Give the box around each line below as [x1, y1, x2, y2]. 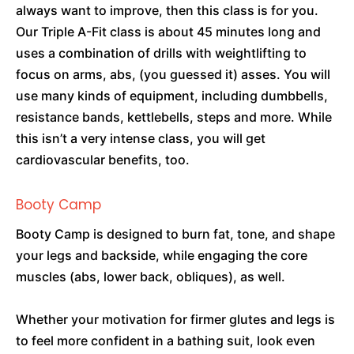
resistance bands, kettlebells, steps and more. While [16, 109, 332, 125]
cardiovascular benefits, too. [16, 152, 190, 168]
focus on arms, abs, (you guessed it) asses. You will [16, 66, 330, 82]
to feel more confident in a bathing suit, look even [16, 333, 315, 348]
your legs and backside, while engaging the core [16, 247, 307, 263]
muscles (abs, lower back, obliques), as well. [16, 269, 285, 284]
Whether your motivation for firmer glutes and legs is [16, 311, 335, 327]
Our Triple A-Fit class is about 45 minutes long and [16, 24, 321, 40]
